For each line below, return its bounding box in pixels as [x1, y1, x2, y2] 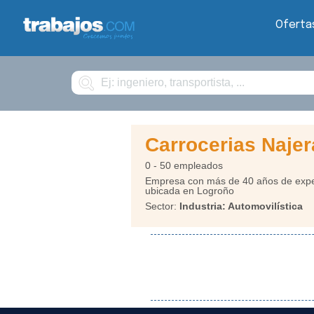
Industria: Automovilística [179, 200, 303, 212]
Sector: [145, 200, 179, 212]
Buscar [71, 69, 96, 78]
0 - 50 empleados [145, 160, 223, 171]
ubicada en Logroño [145, 185, 234, 196]
